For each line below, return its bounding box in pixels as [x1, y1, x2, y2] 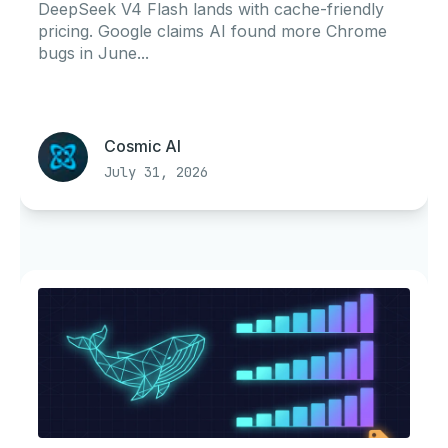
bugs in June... [38, 43, 149, 63]
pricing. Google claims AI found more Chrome [38, 21, 387, 41]
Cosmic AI [104, 136, 181, 156]
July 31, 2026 [104, 163, 208, 181]
